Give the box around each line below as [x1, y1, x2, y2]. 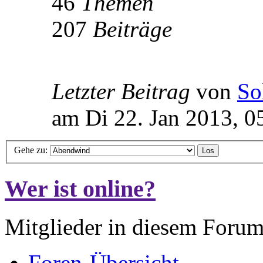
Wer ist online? [5, 176, 156, 203]
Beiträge [93, 16, 172, 42]
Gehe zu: [14, 145, 48, 156]
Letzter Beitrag [52, 78, 190, 104]
